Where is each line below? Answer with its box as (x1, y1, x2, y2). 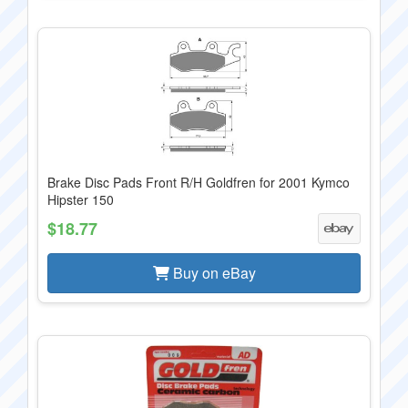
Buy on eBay (168, 262, 256, 283)
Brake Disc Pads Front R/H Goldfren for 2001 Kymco (47, 173, 350, 191)
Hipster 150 (47, 190, 114, 209)
